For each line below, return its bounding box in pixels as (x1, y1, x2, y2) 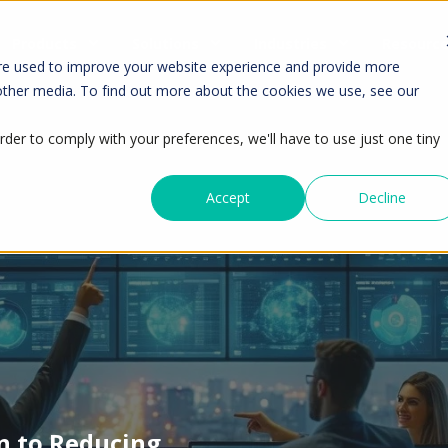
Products (12, 33, 77, 52)
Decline (358, 187, 407, 207)
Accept (206, 187, 251, 207)
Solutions (132, 33, 199, 52)
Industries (254, 33, 327, 52)
